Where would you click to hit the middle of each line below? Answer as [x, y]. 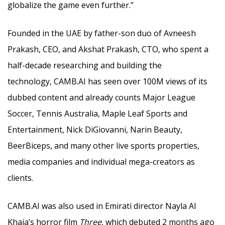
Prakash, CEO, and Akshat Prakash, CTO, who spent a [108, 49]
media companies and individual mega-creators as [101, 162]
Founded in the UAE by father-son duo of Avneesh [102, 33]
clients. [20, 178]
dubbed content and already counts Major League [101, 98]
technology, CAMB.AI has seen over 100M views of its [107, 82]
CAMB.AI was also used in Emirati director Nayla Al [102, 206]
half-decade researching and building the [85, 66]
